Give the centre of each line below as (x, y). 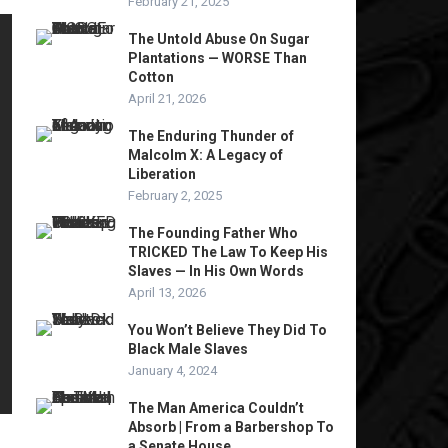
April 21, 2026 (167, 98)
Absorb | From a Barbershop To (231, 427)
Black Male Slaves (188, 349)
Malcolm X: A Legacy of (205, 155)
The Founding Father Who (213, 233)
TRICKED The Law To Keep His (228, 252)
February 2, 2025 (175, 195)
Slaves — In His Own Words (216, 271)
